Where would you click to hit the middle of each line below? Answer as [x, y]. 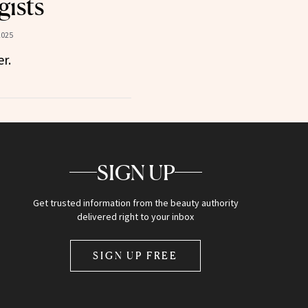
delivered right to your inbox [136, 216]
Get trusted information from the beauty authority [135, 202]
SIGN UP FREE [136, 255]
